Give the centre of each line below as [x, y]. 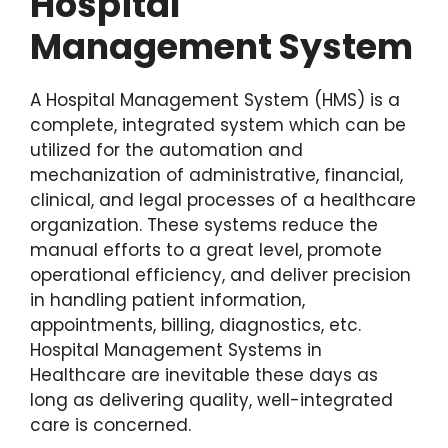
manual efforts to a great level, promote [206, 249]
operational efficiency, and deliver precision [220, 274]
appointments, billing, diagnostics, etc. [195, 324]
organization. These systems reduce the [204, 224]
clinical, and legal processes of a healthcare [223, 199]
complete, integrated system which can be [218, 124]
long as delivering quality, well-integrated [211, 399]
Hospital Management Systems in [176, 349]
